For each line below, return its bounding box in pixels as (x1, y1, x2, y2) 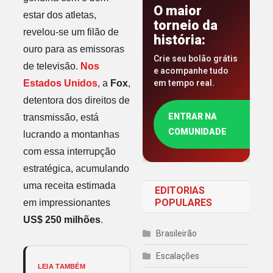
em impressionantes (23, 197, 110, 208)
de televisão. (23, 60, 80, 71)
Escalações (156, 251, 199, 261)
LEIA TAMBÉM (37, 262, 85, 270)
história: (154, 32, 205, 48)
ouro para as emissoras (23, 43, 124, 54)
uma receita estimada (23, 180, 116, 191)
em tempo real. (154, 78, 214, 88)
